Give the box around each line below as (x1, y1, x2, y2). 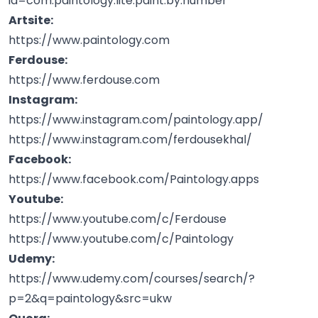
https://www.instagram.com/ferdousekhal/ (9, 131, 252, 148)
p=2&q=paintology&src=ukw (9, 290, 172, 307)
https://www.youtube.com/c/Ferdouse (9, 210, 226, 227)
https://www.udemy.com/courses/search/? (9, 270, 255, 287)
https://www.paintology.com (9, 31, 170, 48)
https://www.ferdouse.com (9, 71, 160, 88)
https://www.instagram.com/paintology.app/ (9, 111, 263, 128)
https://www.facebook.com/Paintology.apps (9, 170, 259, 187)
